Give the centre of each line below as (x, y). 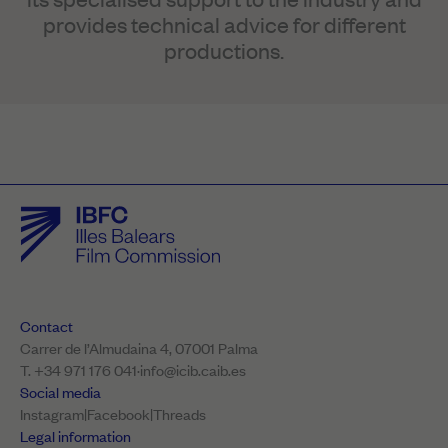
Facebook (118, 413)
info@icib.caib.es (193, 369)
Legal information (75, 435)
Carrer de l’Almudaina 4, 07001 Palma (139, 347)
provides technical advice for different (224, 24)
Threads (179, 413)
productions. (224, 50)
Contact (46, 325)
